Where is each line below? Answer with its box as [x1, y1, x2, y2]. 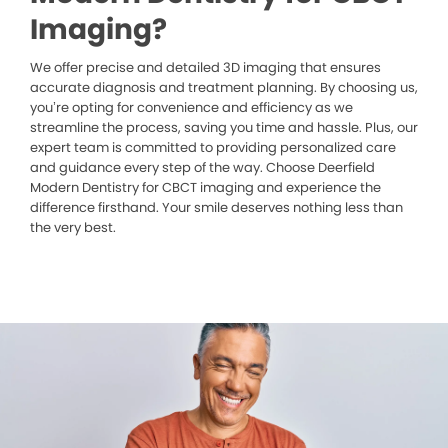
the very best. [30, 218, 116, 238]
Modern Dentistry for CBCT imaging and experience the [30, 178, 381, 198]
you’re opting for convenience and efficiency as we [30, 98, 353, 118]
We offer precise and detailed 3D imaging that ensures [30, 58, 381, 78]
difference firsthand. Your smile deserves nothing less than [30, 198, 403, 218]
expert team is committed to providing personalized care [30, 138, 396, 158]
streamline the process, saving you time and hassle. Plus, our [30, 118, 418, 138]
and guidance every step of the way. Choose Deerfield [30, 158, 375, 178]
